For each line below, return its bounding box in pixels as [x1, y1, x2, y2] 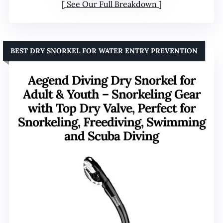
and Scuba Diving [64, 127, 159, 144]
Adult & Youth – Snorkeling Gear [22, 86, 201, 102]
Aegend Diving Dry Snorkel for [27, 72, 196, 88]
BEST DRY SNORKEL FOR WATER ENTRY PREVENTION [10, 46, 198, 55]
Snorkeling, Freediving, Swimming [17, 113, 206, 130]
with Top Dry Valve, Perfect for [27, 100, 196, 116]
